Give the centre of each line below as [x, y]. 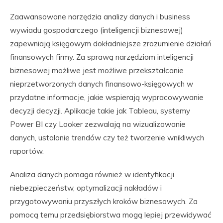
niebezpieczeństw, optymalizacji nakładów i [86, 188]
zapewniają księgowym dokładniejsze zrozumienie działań [111, 44]
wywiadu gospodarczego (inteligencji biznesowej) [97, 30]
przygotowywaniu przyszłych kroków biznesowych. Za [104, 201]
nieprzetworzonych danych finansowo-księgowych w [102, 84]
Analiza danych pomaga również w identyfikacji [92, 174]
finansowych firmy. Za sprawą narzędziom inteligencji [102, 57]
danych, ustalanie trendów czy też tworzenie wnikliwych [107, 138]
